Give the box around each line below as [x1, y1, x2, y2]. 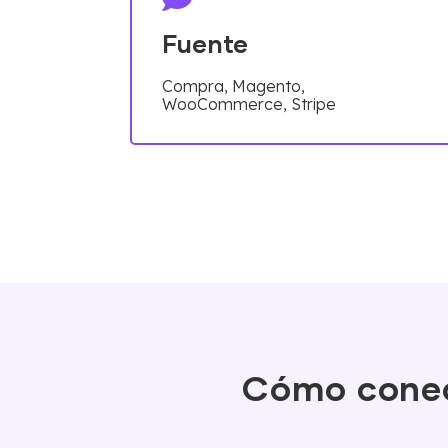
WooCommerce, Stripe [162, 93, 336, 114]
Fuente [162, 32, 248, 58]
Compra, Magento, [162, 75, 305, 96]
